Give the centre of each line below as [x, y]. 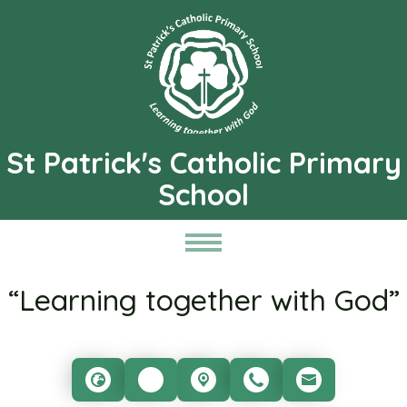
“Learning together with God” [203, 299]
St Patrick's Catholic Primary [203, 162]
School [203, 194]
